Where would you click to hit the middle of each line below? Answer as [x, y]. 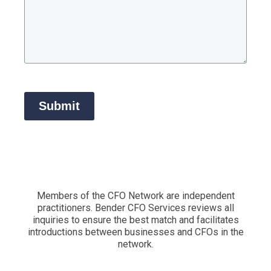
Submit [59, 106]
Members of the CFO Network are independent [135, 195]
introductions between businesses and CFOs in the [135, 232]
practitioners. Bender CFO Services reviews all [135, 207]
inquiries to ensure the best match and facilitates [135, 220]
